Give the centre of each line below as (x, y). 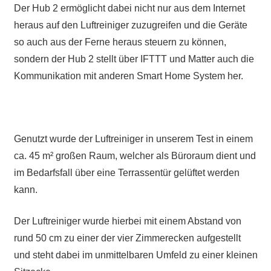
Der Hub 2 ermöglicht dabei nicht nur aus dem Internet (129, 8)
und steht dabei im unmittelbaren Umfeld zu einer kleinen (135, 255)
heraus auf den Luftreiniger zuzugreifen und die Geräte (130, 25)
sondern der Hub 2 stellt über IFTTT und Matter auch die (134, 59)
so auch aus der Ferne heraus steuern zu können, (120, 42)
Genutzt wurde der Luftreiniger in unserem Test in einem (133, 139)
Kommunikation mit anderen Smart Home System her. (128, 76)
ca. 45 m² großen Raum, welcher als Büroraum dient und (135, 156)
